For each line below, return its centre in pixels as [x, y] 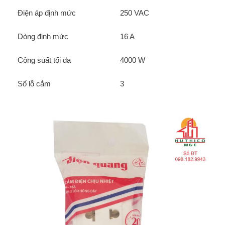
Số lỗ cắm [34, 84]
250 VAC [134, 13]
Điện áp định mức [46, 13]
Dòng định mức [43, 36]
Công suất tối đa [44, 60]
